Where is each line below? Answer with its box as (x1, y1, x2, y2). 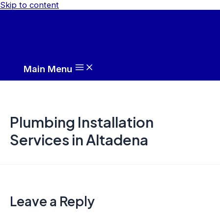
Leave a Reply (10, 193, 95, 210)
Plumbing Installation (10, 112, 154, 131)
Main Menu (24, 63, 72, 74)
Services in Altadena (10, 130, 148, 148)
